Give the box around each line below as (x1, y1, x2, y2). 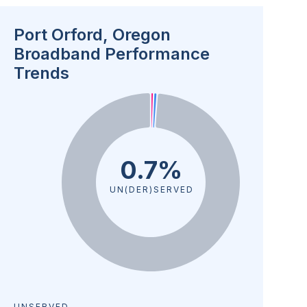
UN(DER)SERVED (109, 184, 193, 195)
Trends (14, 63, 69, 83)
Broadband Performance (14, 44, 210, 64)
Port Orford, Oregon (14, 25, 171, 45)
